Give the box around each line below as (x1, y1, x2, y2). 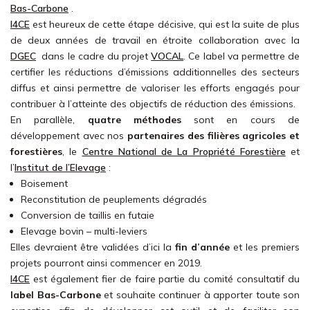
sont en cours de (181, 113, 300, 126)
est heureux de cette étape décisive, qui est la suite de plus (30, 18, 300, 30)
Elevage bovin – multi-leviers (21, 225, 147, 237)
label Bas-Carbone (10, 289, 101, 301)
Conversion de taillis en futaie (21, 209, 154, 221)
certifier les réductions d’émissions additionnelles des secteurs (10, 66, 300, 78)
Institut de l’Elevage (15, 161, 106, 174)
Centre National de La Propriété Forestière (82, 145, 286, 158)
